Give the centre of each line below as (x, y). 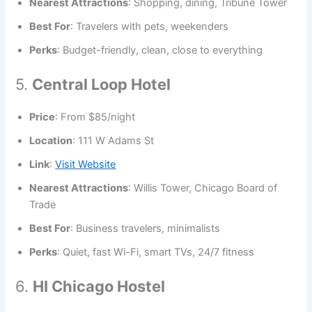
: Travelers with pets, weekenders (150, 27)
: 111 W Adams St (114, 141)
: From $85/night (95, 117)
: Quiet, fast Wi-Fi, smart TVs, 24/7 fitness (156, 252)
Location (51, 141)
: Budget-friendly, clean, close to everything (160, 50)
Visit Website (86, 165)
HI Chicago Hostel (99, 286)
